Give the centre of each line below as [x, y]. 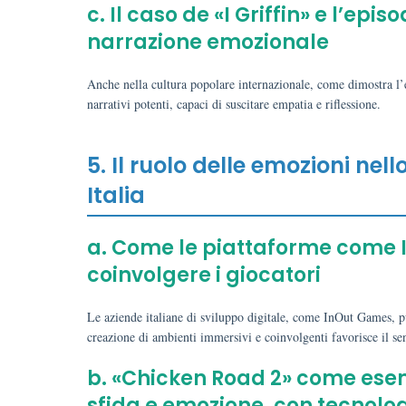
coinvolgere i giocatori [204, 275]
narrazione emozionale [208, 42]
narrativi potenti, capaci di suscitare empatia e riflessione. [234, 104]
